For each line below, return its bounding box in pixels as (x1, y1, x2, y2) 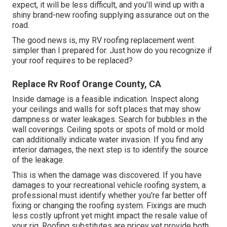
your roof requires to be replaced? (12, 55, 133, 65)
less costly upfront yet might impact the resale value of (12, 210, 208, 220)
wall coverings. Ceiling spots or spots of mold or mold (12, 124, 204, 134)
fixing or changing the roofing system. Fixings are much (12, 200, 206, 210)
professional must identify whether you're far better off (12, 190, 207, 200)
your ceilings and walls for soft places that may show (12, 104, 201, 114)
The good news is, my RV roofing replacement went (12, 35, 194, 45)
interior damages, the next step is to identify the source (12, 144, 208, 155)
